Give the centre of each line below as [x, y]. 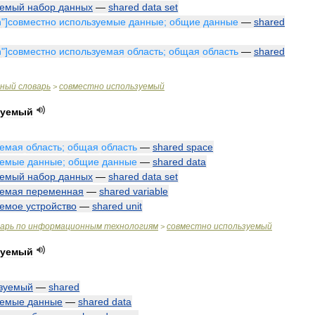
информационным [65, 226]
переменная [55, 191]
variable [150, 191]
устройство [51, 206]
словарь [34, 86]
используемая [92, 51]
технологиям [131, 226]
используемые [92, 22]
